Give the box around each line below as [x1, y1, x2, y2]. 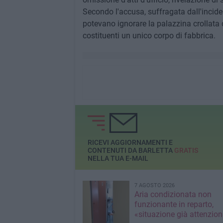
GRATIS [174, 146, 198, 154]
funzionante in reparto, [134, 200, 214, 210]
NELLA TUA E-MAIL [87, 154, 148, 162]
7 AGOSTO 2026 [134, 182, 175, 189]
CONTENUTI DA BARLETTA [87, 146, 174, 154]
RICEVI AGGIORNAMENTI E [87, 138, 173, 146]
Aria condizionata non [134, 190, 212, 200]
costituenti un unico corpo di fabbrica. [82, 31, 216, 41]
